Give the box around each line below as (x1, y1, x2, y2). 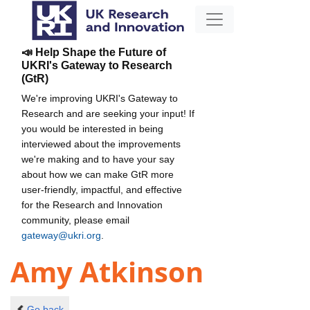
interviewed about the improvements (21, 138, 181, 149)
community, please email (21, 214, 129, 226)
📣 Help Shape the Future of (21, 46, 166, 58)
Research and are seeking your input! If (21, 107, 194, 119)
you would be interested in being (21, 122, 163, 134)
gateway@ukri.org (21, 229, 101, 241)
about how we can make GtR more (21, 168, 174, 180)
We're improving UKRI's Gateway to (21, 92, 178, 104)
